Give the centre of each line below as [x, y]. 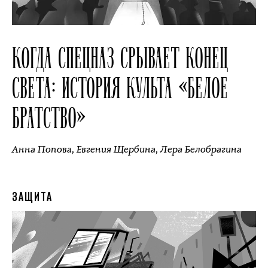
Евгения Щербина [116, 149]
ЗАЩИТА [32, 198]
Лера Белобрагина [201, 149]
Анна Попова [42, 149]
